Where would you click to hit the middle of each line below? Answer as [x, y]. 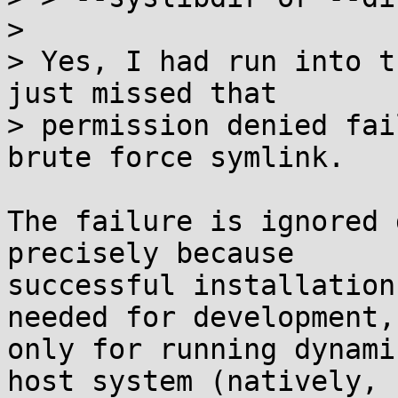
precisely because [151, 253]
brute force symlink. [176, 157]
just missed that [142, 93]
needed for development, [201, 317]
